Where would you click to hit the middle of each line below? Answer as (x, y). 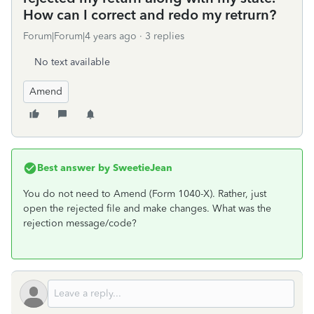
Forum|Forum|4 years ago (80, 36)
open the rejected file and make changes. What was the (147, 209)
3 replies (165, 36)
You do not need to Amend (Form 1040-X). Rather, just (145, 194)
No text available (72, 62)
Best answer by (74, 168)
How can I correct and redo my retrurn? (150, 15)
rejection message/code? (80, 223)
